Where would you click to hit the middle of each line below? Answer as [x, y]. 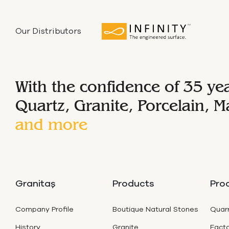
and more [51, 125]
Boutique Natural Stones [156, 210]
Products [134, 184]
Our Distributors [48, 31]
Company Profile [44, 210]
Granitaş [36, 184]
